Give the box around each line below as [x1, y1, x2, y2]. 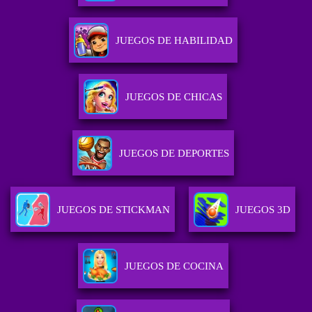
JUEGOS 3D [235, 204, 291, 216]
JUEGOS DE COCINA [124, 260, 224, 272]
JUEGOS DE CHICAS [125, 91, 223, 103]
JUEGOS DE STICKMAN [57, 204, 171, 216]
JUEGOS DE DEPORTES [118, 148, 229, 159]
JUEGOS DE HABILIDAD [115, 35, 233, 47]
